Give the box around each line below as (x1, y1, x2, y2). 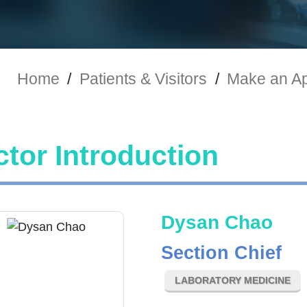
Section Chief (161, 243, 282, 264)
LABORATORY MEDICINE (175, 275, 291, 286)
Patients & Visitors (79, 69, 207, 88)
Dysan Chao (161, 212, 273, 234)
